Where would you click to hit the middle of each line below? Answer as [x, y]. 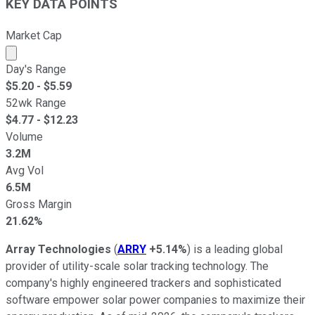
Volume [24, 136]
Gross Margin [39, 204]
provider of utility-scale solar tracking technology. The [137, 266]
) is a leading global [235, 249]
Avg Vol [25, 170]
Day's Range [36, 69]
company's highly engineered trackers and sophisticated [143, 283]
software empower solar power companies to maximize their [155, 300]
